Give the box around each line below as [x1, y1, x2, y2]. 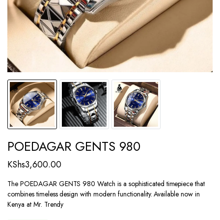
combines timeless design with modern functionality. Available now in [7, 189, 200, 199]
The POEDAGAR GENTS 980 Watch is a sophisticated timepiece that [7, 178, 205, 189]
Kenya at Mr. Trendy [7, 199, 64, 209]
